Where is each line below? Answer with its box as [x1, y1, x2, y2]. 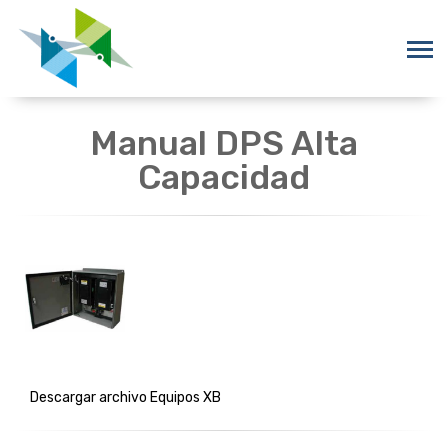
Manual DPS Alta [90, 122, 358, 164]
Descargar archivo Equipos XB [30, 388, 221, 406]
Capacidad [138, 156, 310, 198]
